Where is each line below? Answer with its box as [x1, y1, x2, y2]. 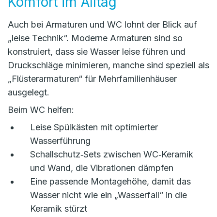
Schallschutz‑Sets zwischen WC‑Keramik [30, 149, 193, 159]
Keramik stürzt [30, 203, 87, 214]
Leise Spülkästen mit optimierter [30, 122, 158, 132]
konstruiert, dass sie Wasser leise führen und [8, 46, 186, 57]
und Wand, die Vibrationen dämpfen [30, 163, 173, 173]
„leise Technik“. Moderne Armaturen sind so [8, 33, 183, 43]
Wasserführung [30, 136, 91, 146]
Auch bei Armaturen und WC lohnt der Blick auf [8, 19, 197, 30]
